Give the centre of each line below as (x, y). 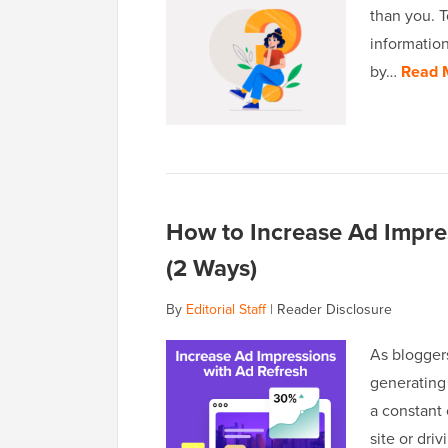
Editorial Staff (226, 309)
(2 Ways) (211, 268)
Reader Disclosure (334, 309)
